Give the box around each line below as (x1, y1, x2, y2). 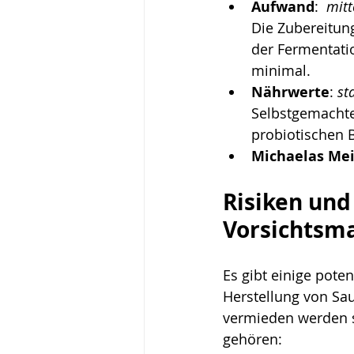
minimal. (251, 61, 311, 80)
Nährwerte (251, 82, 330, 102)
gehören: (223, 330, 282, 348)
